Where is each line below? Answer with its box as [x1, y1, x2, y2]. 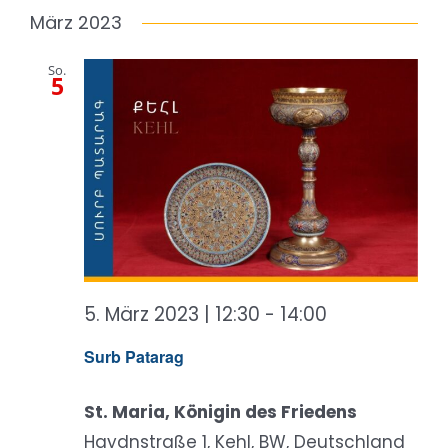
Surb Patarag [84, 344, 184, 368]
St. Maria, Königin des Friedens [84, 399, 357, 424]
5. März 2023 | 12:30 [84, 300, 260, 328]
